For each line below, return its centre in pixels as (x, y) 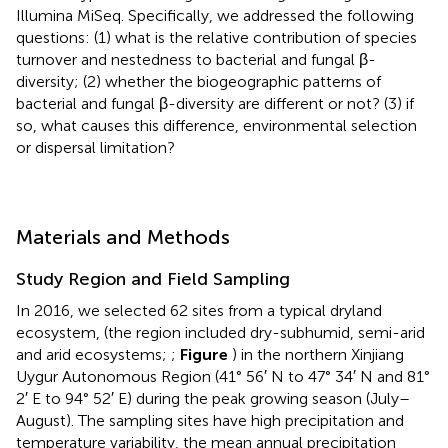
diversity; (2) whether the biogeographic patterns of (198, 81)
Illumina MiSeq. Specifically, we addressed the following (215, 15)
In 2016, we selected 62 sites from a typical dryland (199, 310)
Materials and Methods (123, 236)
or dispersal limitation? (95, 147)
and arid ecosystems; (93, 354)
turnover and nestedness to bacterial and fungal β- (196, 59)
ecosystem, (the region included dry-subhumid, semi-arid (220, 332)
